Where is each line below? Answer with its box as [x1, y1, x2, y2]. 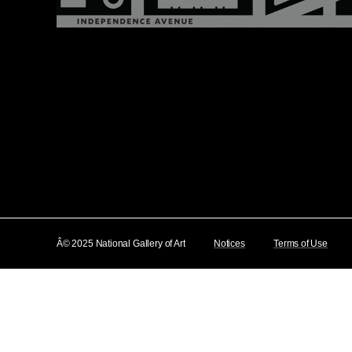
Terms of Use [273, 238, 328, 249]
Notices [213, 238, 245, 249]
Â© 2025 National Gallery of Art [57, 238, 192, 249]
